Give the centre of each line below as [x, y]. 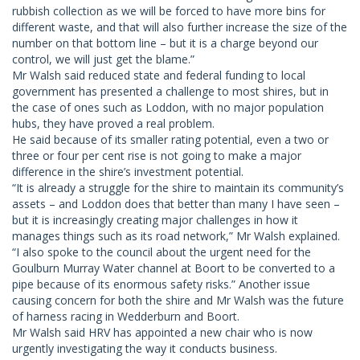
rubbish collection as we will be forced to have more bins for [169, 10]
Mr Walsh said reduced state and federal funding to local [159, 75]
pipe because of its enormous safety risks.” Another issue [161, 284]
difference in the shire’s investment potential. [128, 171]
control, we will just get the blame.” [103, 59]
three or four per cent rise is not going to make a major [157, 155]
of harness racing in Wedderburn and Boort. [126, 316]
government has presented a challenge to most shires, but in [170, 91]
